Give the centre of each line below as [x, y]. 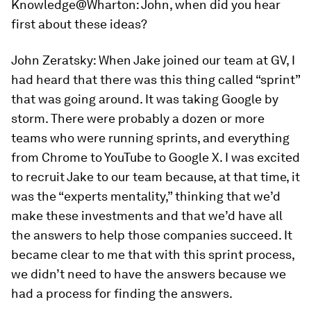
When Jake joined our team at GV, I [195, 60]
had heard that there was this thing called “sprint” [155, 79]
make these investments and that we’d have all [147, 216]
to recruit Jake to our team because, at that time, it [155, 177]
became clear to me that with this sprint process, [153, 254]
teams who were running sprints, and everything [150, 138]
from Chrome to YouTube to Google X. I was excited [155, 157]
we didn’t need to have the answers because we [149, 274]
